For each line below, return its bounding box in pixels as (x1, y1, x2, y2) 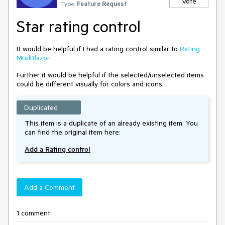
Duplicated (24, 103, 58, 112)
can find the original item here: (25, 128, 121, 137)
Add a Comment (24, 183, 75, 192)
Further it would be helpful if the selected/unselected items (17, 70, 204, 79)
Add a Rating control (25, 145, 90, 154)
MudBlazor (17, 53, 49, 62)
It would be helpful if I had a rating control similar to (17, 44, 180, 53)
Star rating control (17, 16, 141, 36)
